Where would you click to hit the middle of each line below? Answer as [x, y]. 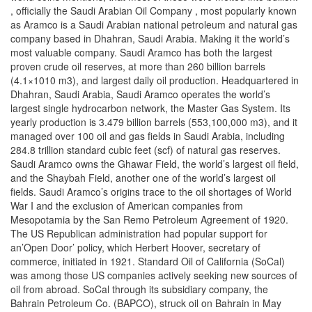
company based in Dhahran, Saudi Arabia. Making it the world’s [150, 39]
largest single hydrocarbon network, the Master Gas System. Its [150, 108]
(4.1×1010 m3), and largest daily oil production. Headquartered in [155, 80]
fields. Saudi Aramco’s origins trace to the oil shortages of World [151, 192]
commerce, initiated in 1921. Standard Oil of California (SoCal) [148, 262]
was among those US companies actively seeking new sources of [154, 275]
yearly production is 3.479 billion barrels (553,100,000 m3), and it [154, 122]
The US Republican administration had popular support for [139, 234]
